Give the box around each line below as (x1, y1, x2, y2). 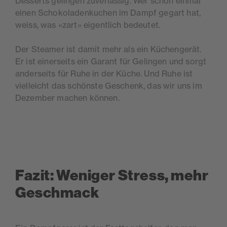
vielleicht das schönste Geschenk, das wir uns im (15, 80, 202, 91)
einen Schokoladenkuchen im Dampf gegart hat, (15, 7, 201, 18)
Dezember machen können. (15, 92, 120, 103)
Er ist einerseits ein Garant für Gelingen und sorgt (15, 56, 207, 66)
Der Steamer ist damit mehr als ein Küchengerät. (15, 44, 202, 54)
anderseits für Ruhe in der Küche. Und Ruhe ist (15, 68, 193, 79)
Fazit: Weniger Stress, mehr (15, 166, 209, 184)
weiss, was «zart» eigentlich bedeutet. (15, 19, 161, 30)
